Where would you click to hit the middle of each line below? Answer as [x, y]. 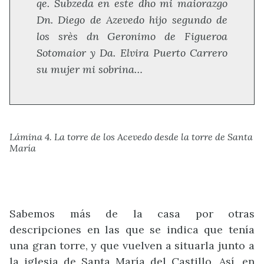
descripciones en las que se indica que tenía [132, 229]
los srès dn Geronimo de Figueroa [132, 37]
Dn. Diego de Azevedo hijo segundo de [132, 20]
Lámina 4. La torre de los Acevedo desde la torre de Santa [131, 136]
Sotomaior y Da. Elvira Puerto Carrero [132, 53]
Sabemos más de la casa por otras [132, 213]
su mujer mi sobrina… [90, 70]
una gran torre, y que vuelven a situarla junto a [132, 245]
